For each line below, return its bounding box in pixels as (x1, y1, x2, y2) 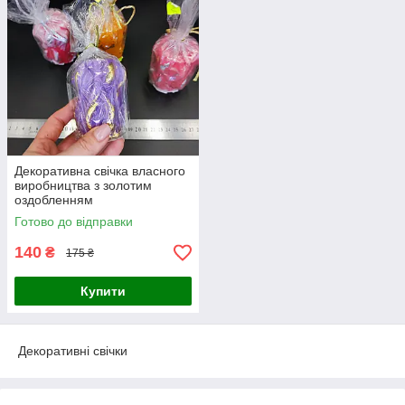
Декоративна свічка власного (14, 164, 185, 178)
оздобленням (14, 193, 93, 207)
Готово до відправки (14, 214, 133, 229)
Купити (80, 284, 126, 298)
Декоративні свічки (18, 344, 127, 358)
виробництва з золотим (14, 178, 152, 193)
